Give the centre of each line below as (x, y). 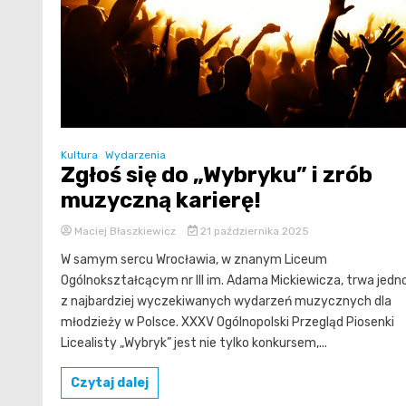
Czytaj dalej (110, 382)
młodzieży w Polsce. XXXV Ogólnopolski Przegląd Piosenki (227, 322)
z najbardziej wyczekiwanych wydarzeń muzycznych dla (226, 301)
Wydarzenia (135, 155)
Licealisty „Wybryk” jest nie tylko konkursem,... (194, 343)
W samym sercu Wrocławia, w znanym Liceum (194, 259)
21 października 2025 (253, 231)
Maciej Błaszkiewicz (125, 231)
